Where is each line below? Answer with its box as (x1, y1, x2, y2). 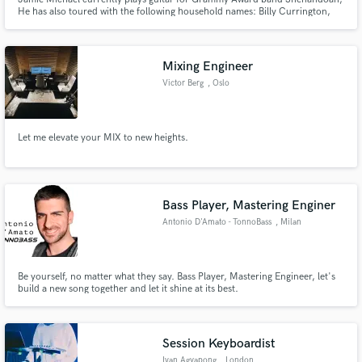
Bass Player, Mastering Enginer (162, 197, 336, 213)
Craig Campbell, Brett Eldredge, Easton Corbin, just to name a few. (17, 17, 305, 30)
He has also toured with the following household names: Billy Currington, (17, 5, 330, 18)
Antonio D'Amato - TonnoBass (162, 217, 272, 227)
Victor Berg (162, 78, 204, 89)
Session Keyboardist (162, 336, 276, 352)
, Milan (275, 217, 301, 227)
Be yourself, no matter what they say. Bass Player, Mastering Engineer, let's (17, 270, 335, 283)
